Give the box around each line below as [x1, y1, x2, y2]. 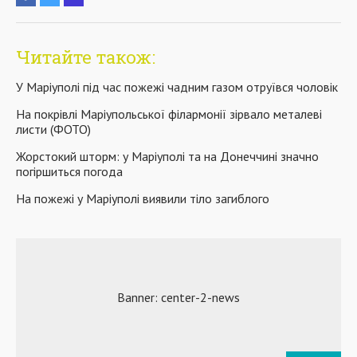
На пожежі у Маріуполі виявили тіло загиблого [16, 190, 269, 206]
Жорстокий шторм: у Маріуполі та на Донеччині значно [16, 147, 319, 164]
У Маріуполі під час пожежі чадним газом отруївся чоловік [16, 78, 338, 95]
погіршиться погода [16, 163, 123, 179]
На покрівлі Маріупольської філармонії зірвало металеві [16, 105, 322, 122]
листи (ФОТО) [16, 120, 91, 137]
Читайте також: [16, 45, 155, 69]
